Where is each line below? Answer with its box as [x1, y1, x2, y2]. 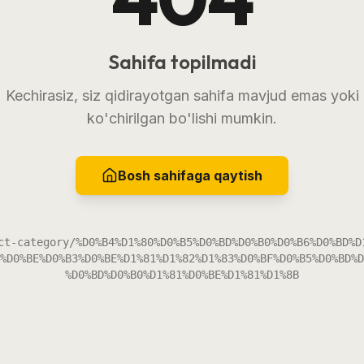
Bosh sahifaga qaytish [118, 167, 262, 184]
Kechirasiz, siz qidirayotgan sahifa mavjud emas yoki [5, 86, 359, 104]
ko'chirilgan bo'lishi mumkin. [87, 109, 277, 127]
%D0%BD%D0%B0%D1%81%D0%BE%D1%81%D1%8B [65, 267, 299, 281]
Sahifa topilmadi [107, 49, 257, 74]
